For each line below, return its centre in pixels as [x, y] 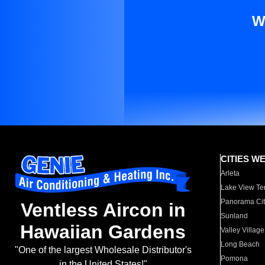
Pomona [235, 258]
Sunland [235, 216]
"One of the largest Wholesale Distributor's [103, 250]
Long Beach [240, 244]
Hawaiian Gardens [103, 232]
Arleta [230, 173]
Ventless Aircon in [103, 210]
